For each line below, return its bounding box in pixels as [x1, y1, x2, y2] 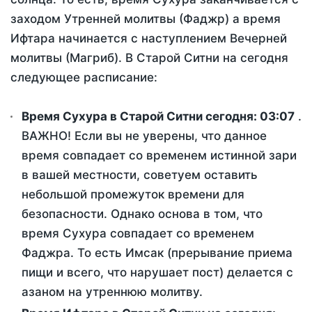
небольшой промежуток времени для [22, 187, 244, 202]
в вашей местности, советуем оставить [22, 168, 258, 182]
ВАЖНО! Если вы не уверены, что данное [22, 129, 267, 143]
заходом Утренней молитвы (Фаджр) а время [10, 12, 281, 26]
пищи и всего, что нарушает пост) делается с [22, 265, 293, 280]
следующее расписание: [10, 70, 157, 85]
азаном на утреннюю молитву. [22, 285, 203, 299]
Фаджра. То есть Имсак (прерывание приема [22, 246, 292, 260]
